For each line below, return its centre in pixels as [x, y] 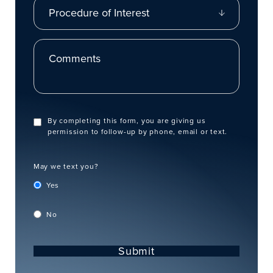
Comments [53, 43]
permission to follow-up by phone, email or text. [137, 131]
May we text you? [66, 166]
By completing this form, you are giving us [126, 120]
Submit [136, 250]
